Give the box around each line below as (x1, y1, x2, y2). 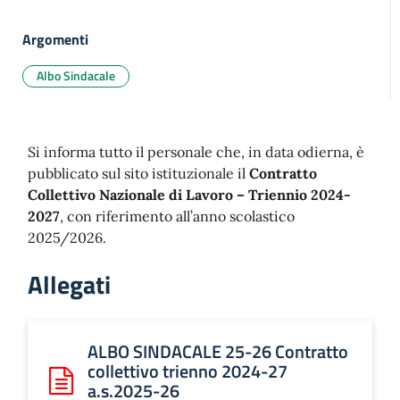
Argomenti (22, 29, 88, 50)
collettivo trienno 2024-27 (87, 357, 287, 385)
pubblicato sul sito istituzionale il (28, 164, 249, 182)
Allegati (28, 265, 111, 304)
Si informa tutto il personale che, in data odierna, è (28, 143, 364, 161)
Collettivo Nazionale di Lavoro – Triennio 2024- (28, 186, 351, 204)
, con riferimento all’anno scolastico (60, 207, 295, 225)
